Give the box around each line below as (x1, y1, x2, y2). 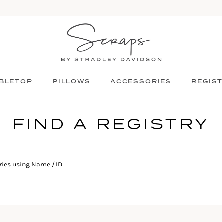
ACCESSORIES (111, 77, 172, 85)
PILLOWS (52, 77, 91, 85)
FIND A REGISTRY (12, 113, 210, 134)
